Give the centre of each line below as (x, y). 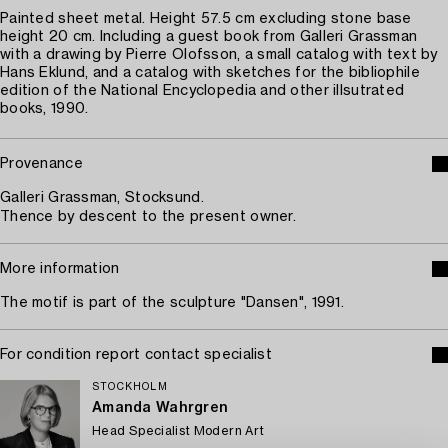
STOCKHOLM (130, 387)
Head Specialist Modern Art (178, 431)
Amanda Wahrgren (160, 408)
